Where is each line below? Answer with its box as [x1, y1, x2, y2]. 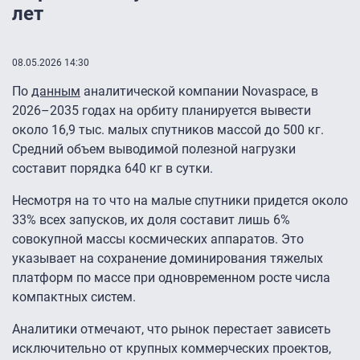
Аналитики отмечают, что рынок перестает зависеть [12, 321, 331, 337]
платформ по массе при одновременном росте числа [12, 270, 330, 286]
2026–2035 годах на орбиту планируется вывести [12, 103, 311, 119]
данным [31, 84, 80, 100]
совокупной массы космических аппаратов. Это [12, 231, 304, 247]
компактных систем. [12, 289, 136, 305]
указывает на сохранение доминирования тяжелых [12, 251, 323, 267]
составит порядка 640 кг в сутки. [12, 161, 213, 177]
